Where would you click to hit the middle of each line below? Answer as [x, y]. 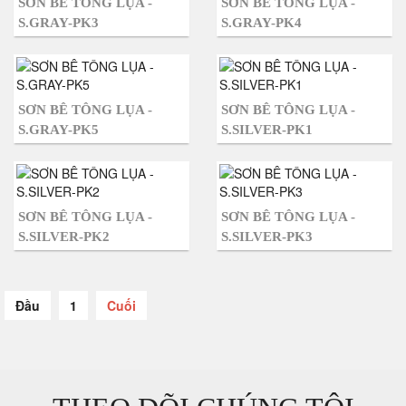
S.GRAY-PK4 [261, 23]
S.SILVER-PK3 [267, 237]
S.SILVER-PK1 [267, 130]
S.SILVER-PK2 [64, 237]
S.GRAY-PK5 [58, 130]
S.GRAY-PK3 [58, 23]
